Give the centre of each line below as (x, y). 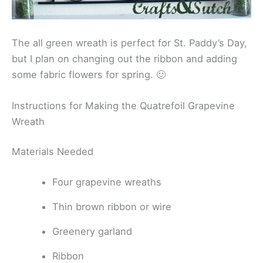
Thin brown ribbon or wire (112, 207)
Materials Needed (53, 152)
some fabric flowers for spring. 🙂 (89, 74)
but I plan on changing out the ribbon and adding (124, 58)
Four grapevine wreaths (107, 182)
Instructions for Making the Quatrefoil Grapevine (123, 105)
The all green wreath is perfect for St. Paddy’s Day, (129, 43)
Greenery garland (92, 232)
